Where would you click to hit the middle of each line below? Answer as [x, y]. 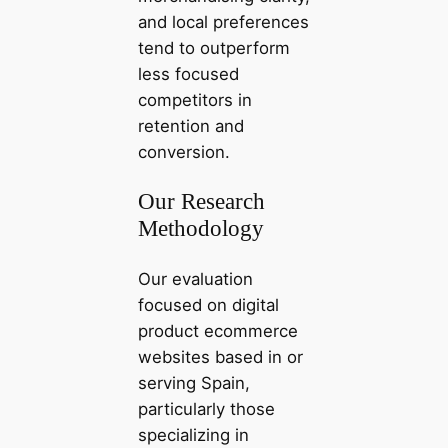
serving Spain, [193, 382]
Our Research [201, 201]
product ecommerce [217, 330]
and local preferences [223, 22]
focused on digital [208, 304]
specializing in [193, 434]
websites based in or [220, 356]
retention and [190, 126]
